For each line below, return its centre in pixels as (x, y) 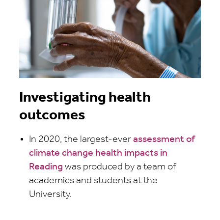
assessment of (164, 139)
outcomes (52, 115)
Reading (46, 167)
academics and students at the (93, 180)
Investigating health (85, 98)
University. (50, 194)
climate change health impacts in (98, 153)
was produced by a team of (119, 167)
